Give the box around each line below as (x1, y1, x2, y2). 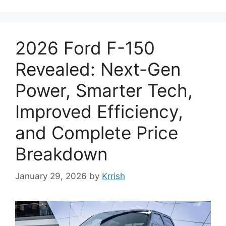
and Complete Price (15, 122, 178, 143)
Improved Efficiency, (15, 100, 183, 122)
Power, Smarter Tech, (15, 79, 193, 101)
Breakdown (15, 143, 107, 164)
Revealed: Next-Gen (15, 58, 181, 80)
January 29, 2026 (15, 171, 87, 182)
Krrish (102, 171, 125, 182)
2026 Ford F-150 (15, 37, 155, 59)
